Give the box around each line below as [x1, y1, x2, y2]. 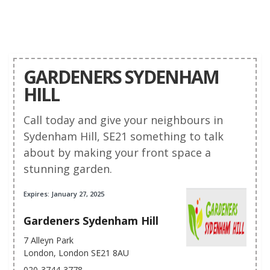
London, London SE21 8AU [24, 247, 129, 259]
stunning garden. [24, 162, 112, 176]
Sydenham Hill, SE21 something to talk [24, 129, 224, 143]
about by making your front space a [24, 145, 211, 160]
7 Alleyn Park [24, 234, 74, 246]
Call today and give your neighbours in [24, 113, 223, 127]
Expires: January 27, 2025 [24, 189, 104, 198]
